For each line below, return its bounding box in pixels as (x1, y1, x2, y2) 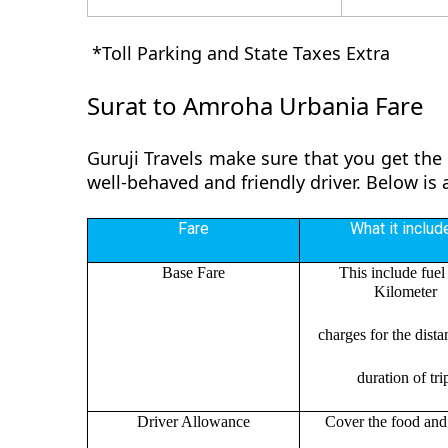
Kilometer (374, 282, 437, 300)
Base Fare (162, 263, 225, 281)
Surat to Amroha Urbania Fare (87, 88, 424, 122)
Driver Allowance (137, 412, 250, 430)
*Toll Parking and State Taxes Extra (87, 40, 390, 65)
